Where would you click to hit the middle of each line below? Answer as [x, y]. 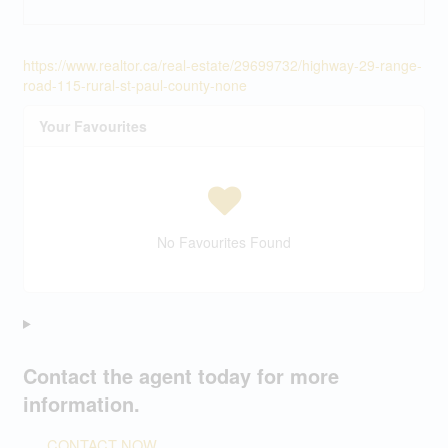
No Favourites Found [224, 242]
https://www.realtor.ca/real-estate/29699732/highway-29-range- [222, 65]
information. [81, 404]
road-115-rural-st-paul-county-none [134, 85]
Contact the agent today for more [180, 376]
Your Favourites [92, 126]
